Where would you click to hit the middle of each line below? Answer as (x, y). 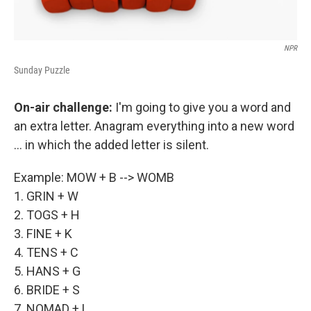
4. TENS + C (46, 252)
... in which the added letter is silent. (111, 144)
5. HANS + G (47, 271)
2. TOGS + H (47, 215)
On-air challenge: (65, 107)
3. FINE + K (43, 233)
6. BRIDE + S (47, 289)
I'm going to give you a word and (203, 107)
